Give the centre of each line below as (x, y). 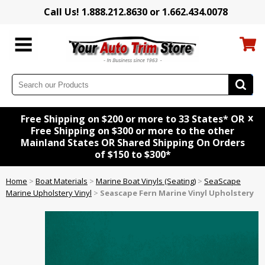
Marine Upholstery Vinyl (49, 193)
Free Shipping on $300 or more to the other (132, 131)
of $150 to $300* (132, 155)
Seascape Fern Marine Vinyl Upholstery (177, 193)
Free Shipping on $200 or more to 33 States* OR (132, 119)
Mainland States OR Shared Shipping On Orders (132, 143)
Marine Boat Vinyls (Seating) (146, 181)
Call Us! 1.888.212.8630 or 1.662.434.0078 (135, 12)
